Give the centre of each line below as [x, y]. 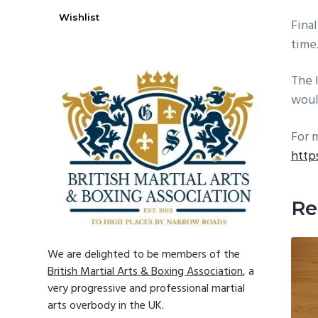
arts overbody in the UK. [106, 306]
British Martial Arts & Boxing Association [146, 272]
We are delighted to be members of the [144, 255]
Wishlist [79, 17]
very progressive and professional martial [147, 289]
